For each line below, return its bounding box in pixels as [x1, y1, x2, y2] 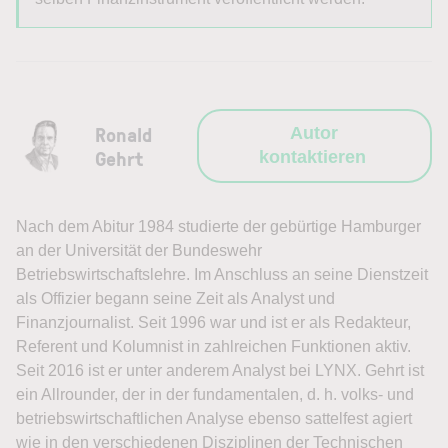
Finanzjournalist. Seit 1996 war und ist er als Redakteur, [16, 314, 411, 332]
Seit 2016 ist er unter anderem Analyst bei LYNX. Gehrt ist [16, 362, 424, 380]
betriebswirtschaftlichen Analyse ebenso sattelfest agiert [16, 410, 412, 428]
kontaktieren [258, 147, 366, 168]
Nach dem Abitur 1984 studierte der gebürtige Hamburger [16, 218, 421, 236]
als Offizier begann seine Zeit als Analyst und [16, 290, 335, 308]
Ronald [95, 120, 153, 149]
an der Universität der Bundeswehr [16, 242, 262, 260]
